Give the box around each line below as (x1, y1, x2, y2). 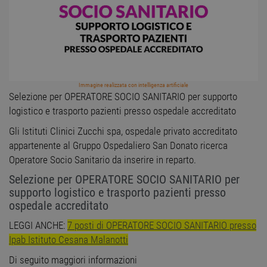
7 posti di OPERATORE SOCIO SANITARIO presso (67, 219, 256, 232)
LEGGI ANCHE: (9, 219, 67, 232)
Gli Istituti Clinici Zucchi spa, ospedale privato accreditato (9, 125, 237, 138)
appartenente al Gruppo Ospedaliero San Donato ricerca (9, 139, 228, 152)
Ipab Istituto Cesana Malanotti (9, 234, 128, 246)
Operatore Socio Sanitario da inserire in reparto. (9, 154, 196, 166)
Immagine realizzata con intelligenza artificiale (79, 82, 188, 89)
